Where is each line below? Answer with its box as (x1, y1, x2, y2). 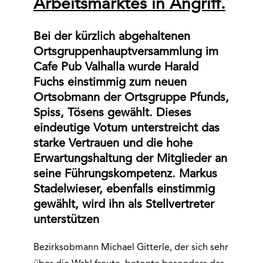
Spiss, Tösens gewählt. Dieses (33, 107, 191, 119)
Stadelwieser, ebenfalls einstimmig (33, 184, 215, 195)
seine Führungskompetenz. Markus (33, 168, 217, 180)
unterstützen (33, 214, 99, 226)
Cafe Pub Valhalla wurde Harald (33, 62, 198, 73)
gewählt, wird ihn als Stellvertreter (33, 199, 214, 211)
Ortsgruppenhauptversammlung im (33, 46, 218, 58)
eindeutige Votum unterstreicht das (33, 123, 220, 134)
